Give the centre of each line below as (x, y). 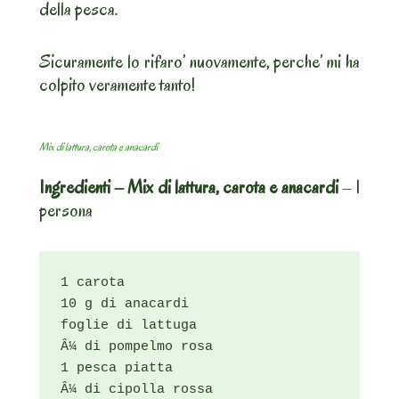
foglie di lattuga (129, 326)
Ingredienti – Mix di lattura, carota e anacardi (189, 187)
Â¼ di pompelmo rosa (137, 347)
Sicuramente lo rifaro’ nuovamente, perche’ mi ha (199, 62)
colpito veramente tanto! (117, 85)
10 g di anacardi (125, 305)
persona (66, 211)
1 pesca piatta (117, 369)
